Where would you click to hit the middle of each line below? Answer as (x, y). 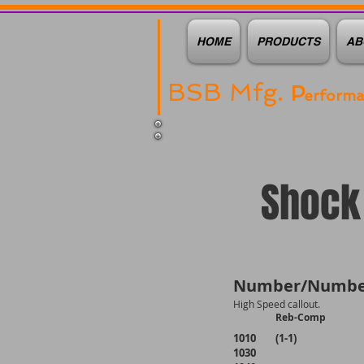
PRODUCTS (288, 41)
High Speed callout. (277, 304)
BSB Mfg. (229, 92)
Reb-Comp (301, 317)
